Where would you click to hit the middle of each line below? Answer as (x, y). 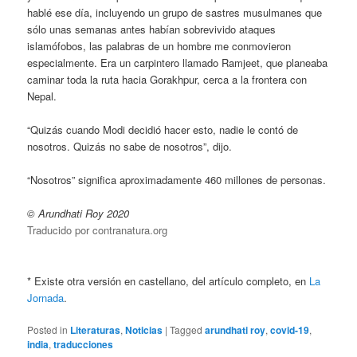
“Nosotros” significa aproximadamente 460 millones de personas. (177, 180)
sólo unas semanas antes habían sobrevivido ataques (152, 29)
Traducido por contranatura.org (98, 230)
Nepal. (42, 96)
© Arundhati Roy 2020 (78, 214)
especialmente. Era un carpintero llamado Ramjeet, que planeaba (178, 63)
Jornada (46, 297)
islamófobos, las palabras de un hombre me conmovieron (159, 46)
